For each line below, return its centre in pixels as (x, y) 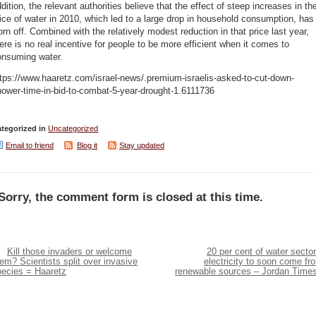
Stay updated (142, 145)
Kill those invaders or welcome (69, 251)
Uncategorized (73, 128)
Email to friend (30, 145)
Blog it (87, 145)
